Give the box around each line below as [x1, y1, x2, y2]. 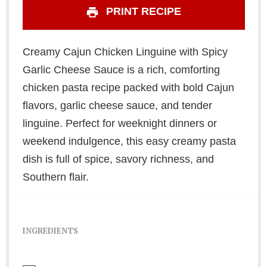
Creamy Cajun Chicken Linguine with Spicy [22, 46, 228, 58]
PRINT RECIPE [103, 5, 182, 18]
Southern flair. [22, 171, 89, 184]
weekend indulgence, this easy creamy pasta [22, 135, 236, 148]
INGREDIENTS [22, 225, 78, 237]
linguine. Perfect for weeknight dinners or [22, 117, 217, 130]
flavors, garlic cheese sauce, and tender [22, 100, 212, 112]
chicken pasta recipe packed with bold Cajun [22, 82, 234, 94]
